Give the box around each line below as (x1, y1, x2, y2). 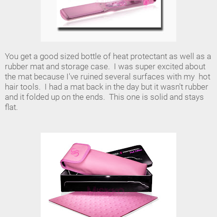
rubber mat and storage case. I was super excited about (5, 62, 205, 71)
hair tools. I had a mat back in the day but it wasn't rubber (5, 82, 208, 92)
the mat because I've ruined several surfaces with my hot (5, 72, 210, 81)
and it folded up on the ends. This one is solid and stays (5, 92, 204, 102)
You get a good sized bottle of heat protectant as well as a (5, 51, 211, 61)
